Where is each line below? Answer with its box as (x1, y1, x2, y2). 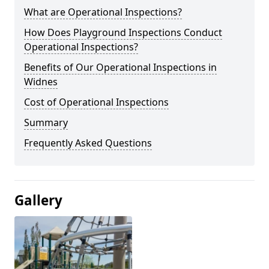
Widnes (24, 75, 58, 88)
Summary (24, 116, 68, 129)
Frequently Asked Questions (24, 136, 152, 150)
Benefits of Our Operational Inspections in (24, 61, 217, 74)
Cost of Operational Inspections (24, 95, 169, 109)
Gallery (14, 191, 62, 210)
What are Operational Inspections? (24, 5, 182, 19)
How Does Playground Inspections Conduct (24, 26, 222, 39)
